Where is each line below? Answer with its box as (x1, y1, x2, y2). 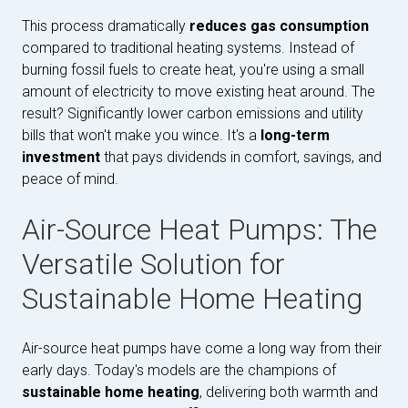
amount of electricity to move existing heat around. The (22, 82, 375, 100)
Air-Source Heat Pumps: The (22, 211, 377, 247)
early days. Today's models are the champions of (22, 361, 336, 379)
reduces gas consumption (189, 16, 369, 35)
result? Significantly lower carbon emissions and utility (22, 104, 363, 122)
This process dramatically (22, 16, 189, 35)
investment (22, 148, 100, 166)
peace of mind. (22, 169, 118, 188)
